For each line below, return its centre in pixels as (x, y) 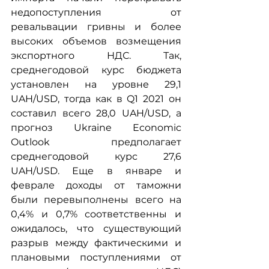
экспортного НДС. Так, (96, 56)
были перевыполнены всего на (96, 200)
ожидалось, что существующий (96, 229)
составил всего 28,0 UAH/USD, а (96, 113)
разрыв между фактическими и (96, 243)
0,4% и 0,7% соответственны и (96, 214)
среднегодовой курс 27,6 (96, 157)
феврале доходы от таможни (96, 186)
